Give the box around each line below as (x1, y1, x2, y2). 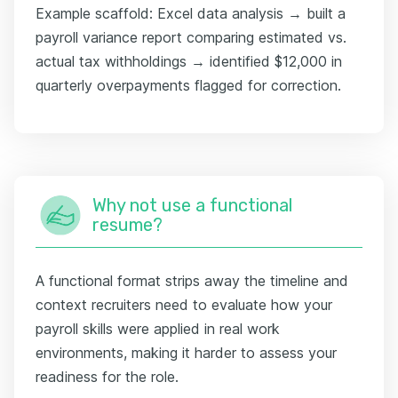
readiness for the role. (36, 367, 179, 386)
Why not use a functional (92, 194, 292, 216)
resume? (92, 213, 163, 235)
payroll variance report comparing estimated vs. (36, 28, 346, 46)
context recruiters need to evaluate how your (36, 295, 332, 314)
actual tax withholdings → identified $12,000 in (36, 52, 342, 70)
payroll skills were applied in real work (36, 319, 280, 338)
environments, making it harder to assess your (36, 343, 337, 362)
